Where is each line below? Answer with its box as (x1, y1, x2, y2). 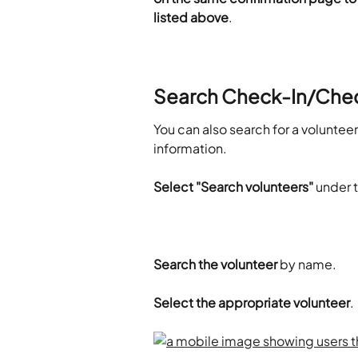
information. (153, 139, 227, 157)
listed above (153, 9, 229, 26)
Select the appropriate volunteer (153, 293, 350, 311)
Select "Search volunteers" (153, 178, 313, 196)
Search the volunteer (153, 255, 280, 272)
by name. (280, 255, 336, 272)
